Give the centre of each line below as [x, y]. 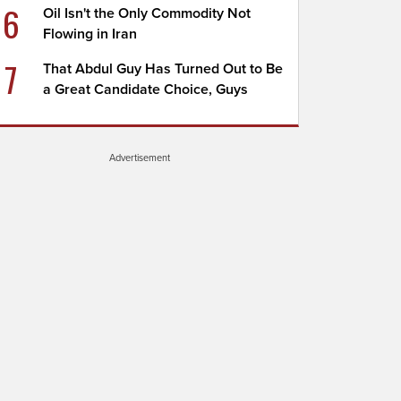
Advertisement [140, 158]
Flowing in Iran [90, 34]
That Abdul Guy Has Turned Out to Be [163, 69]
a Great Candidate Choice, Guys [146, 90]
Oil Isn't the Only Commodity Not [147, 13]
